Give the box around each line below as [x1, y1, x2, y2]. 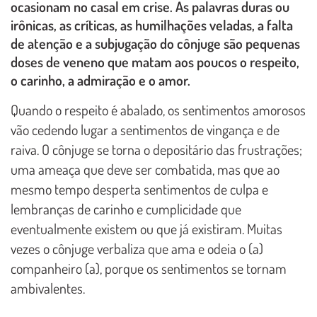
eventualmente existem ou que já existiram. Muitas [11, 219, 282, 238]
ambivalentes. [11, 279, 85, 298]
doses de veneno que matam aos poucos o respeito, [11, 52, 299, 71]
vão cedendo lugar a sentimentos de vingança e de [11, 120, 279, 139]
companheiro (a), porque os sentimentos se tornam [11, 259, 287, 278]
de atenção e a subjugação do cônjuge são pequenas [11, 34, 300, 53]
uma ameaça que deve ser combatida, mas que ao [11, 160, 279, 179]
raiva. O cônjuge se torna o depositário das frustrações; [11, 140, 302, 159]
